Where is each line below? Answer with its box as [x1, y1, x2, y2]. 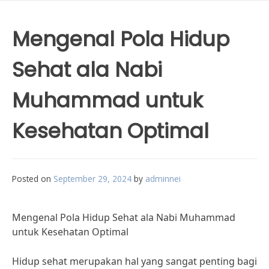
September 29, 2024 [53, 173, 131, 184]
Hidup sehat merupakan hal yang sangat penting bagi [12, 255, 257, 268]
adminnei [145, 173, 181, 184]
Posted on [12, 173, 53, 184]
